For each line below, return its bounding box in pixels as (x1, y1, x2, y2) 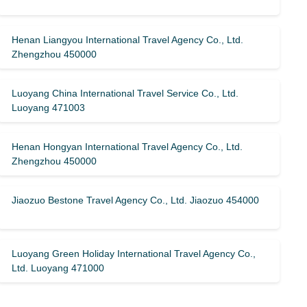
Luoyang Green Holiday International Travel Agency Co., (12, 248, 256, 259)
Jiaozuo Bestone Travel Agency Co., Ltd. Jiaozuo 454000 (12, 195, 260, 206)
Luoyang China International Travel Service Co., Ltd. (12, 88, 239, 99)
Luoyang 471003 (12, 102, 86, 113)
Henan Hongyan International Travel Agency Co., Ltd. (12, 141, 243, 152)
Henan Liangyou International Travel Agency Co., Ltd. (12, 34, 244, 45)
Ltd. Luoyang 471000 (12, 262, 105, 273)
